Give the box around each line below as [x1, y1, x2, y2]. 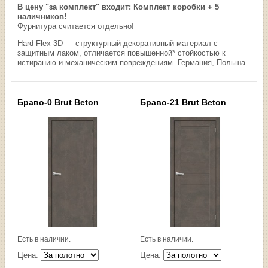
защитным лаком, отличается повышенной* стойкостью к [17, 48, 226, 57]
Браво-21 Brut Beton [140, 97, 226, 107]
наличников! [17, 11, 67, 21]
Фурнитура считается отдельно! [17, 21, 135, 31]
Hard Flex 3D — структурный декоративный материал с [17, 38, 218, 48]
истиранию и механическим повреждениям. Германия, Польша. [17, 57, 248, 67]
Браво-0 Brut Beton [17, 97, 99, 107]
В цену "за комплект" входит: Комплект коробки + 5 [17, 2, 220, 11]
